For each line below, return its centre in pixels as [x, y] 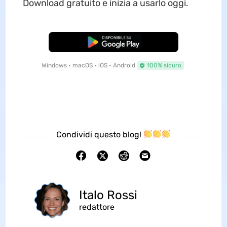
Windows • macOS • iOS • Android [88, 65]
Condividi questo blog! [100, 134]
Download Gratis [113, 42]
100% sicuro [164, 65]
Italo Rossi [108, 195]
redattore [97, 207]
